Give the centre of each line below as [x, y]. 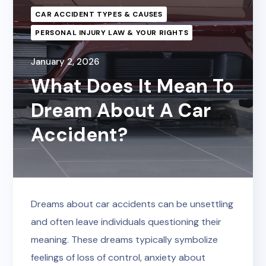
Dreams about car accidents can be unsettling [132, 204]
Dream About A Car [121, 110]
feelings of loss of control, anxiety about [118, 257]
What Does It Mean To [133, 86]
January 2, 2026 [65, 62]
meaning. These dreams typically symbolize [125, 240]
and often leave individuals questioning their [126, 222]
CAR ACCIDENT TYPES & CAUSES [99, 14]
